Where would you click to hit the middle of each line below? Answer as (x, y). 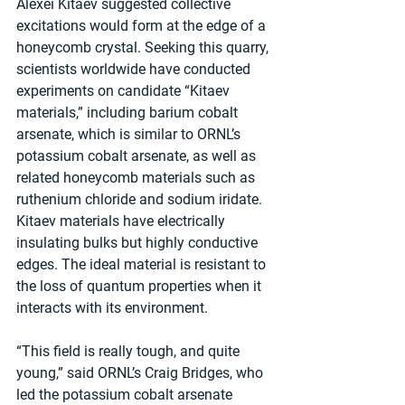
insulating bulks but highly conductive (139, 242)
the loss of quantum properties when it (141, 286)
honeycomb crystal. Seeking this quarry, (144, 47)
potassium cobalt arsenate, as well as (138, 155)
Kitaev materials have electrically (122, 221)
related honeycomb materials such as (137, 177)
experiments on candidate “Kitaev (125, 90)
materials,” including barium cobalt (129, 112)
